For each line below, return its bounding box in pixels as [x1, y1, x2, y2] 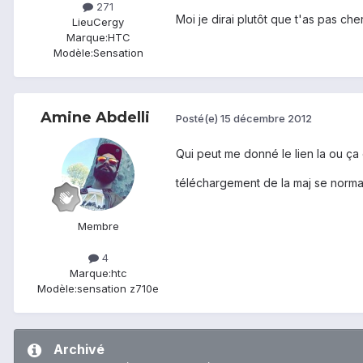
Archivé [53, 341, 105, 358]
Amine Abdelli [40, 108, 150, 126]
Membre [77, 219, 119, 233]
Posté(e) [176, 112, 220, 126]
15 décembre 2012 [220, 112, 312, 126]
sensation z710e [77, 282, 159, 296]
